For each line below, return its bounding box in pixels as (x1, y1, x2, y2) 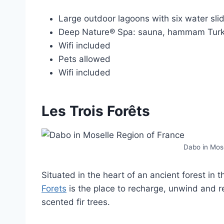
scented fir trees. (41, 196, 112, 207)
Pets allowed (58, 53, 110, 64)
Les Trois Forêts (41, 102, 150, 119)
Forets (41, 183, 66, 193)
